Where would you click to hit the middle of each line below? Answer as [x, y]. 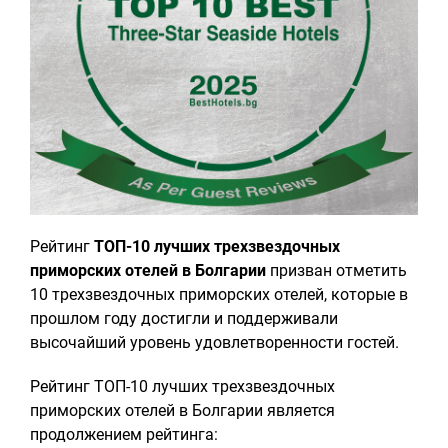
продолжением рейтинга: [124, 434]
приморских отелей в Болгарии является [182, 410]
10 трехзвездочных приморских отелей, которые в [219, 294]
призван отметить [336, 270]
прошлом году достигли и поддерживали [184, 318]
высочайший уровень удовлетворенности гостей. [214, 342]
